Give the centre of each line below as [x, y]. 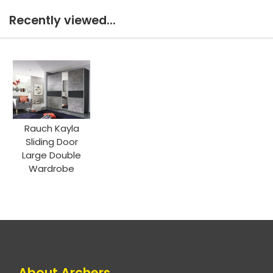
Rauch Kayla [51, 128]
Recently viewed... [62, 21]
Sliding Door [51, 141]
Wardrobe [52, 168]
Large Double [52, 155]
